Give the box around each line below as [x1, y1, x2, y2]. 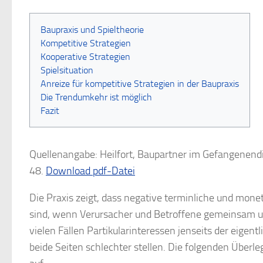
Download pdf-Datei [46, 164, 135, 177]
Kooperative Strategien [41, 51, 130, 62]
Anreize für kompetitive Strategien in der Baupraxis [41, 78, 239, 89]
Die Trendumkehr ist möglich [41, 92, 152, 103]
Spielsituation [41, 65, 93, 76]
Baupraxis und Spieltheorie [41, 24, 144, 35]
